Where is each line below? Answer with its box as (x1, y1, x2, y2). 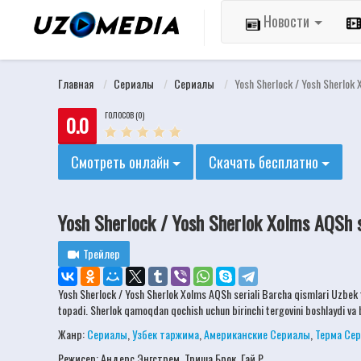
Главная (58, 75, 93, 92)
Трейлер (83, 245, 120, 262)
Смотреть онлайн (71, 151, 172, 172)
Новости (260, 10, 313, 31)
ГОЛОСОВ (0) (105, 109, 144, 121)
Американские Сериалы (204, 326, 310, 342)
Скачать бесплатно (209, 151, 322, 172)
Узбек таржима (132, 326, 199, 342)
